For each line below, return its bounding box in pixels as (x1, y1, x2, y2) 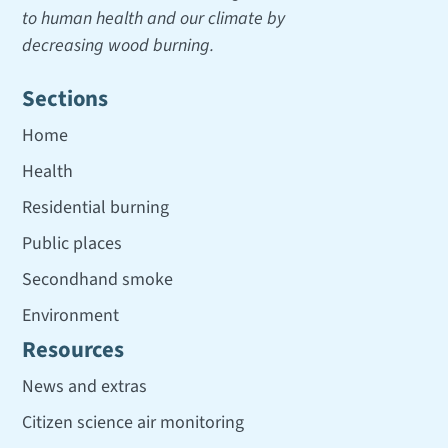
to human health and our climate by (22, 5, 286, 31)
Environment (22, 302, 120, 328)
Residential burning (22, 194, 170, 220)
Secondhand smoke (22, 266, 174, 292)
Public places (22, 230, 123, 256)
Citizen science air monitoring (22, 409, 245, 435)
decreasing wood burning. (22, 32, 215, 58)
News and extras (22, 373, 148, 399)
